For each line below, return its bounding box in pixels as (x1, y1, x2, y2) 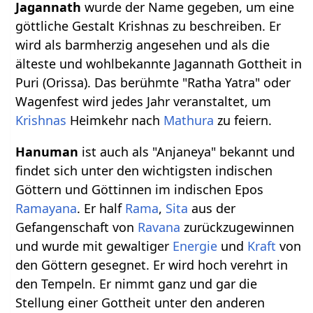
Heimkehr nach (66, 111, 164, 129)
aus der (188, 199, 236, 217)
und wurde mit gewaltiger (15, 237, 173, 254)
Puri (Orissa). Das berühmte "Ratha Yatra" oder (15, 73, 291, 91)
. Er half (77, 199, 126, 217)
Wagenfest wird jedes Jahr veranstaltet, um (15, 92, 272, 110)
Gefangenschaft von (15, 218, 138, 235)
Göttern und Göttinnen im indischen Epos (15, 180, 264, 198)
